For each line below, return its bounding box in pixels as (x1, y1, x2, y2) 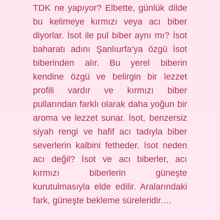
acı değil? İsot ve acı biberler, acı (33, 154, 187, 164)
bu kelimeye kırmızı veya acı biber (33, 17, 187, 27)
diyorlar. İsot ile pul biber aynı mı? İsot (33, 30, 187, 40)
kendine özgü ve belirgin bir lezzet (33, 72, 187, 82)
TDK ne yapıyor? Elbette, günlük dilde (33, 3, 187, 13)
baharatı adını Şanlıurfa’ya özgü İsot (33, 44, 187, 54)
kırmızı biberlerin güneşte (33, 168, 187, 178)
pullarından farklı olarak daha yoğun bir (33, 99, 187, 109)
